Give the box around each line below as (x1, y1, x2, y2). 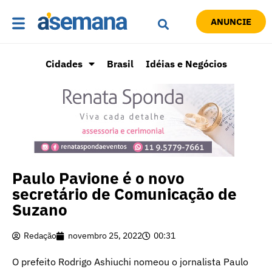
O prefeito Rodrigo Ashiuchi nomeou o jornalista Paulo (12, 256, 248, 268)
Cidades (45, 58, 83, 70)
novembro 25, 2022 (68, 230, 142, 242)
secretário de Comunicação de (12, 183, 237, 205)
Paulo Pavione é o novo (12, 168, 185, 189)
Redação (24, 230, 56, 242)
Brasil (106, 58, 134, 70)
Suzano (12, 199, 67, 220)
